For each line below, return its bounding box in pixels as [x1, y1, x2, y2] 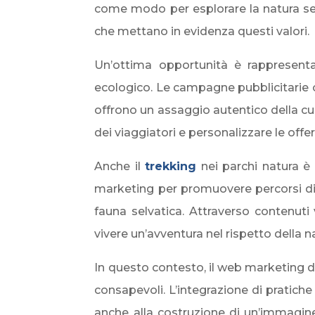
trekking [145, 160, 197, 174]
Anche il [94, 160, 146, 174]
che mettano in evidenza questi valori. [94, 25, 310, 39]
